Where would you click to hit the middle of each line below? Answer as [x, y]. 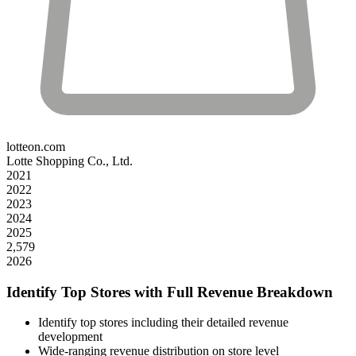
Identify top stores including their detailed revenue [163, 323]
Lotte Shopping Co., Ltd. [70, 161]
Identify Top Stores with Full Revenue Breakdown [170, 292]
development [70, 337]
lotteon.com [36, 146]
